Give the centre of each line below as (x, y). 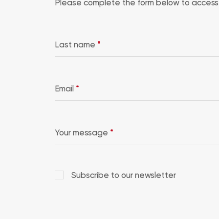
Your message (82, 132)
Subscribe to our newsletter (123, 175)
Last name (76, 44)
